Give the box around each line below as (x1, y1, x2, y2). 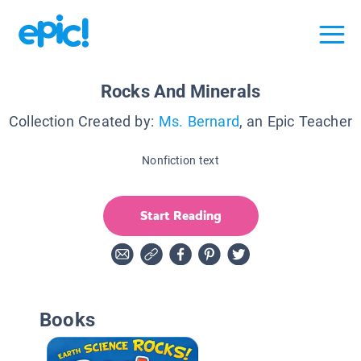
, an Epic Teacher (239, 112, 352, 130)
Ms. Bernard (158, 112, 239, 130)
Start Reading (139, 206, 222, 224)
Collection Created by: (8, 112, 154, 130)
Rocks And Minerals (100, 81, 261, 102)
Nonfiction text (142, 153, 219, 167)
